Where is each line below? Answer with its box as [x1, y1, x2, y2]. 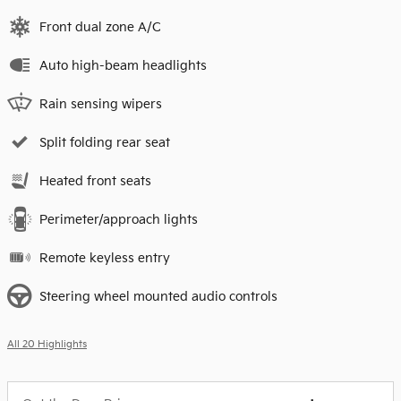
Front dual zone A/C [39, 19, 161, 35]
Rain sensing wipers [39, 96, 162, 112]
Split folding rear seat [39, 134, 170, 150]
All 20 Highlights [7, 338, 87, 350]
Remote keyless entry [39, 250, 170, 266]
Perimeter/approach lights [39, 211, 198, 227]
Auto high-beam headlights [39, 57, 207, 73]
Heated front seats [39, 173, 151, 189]
